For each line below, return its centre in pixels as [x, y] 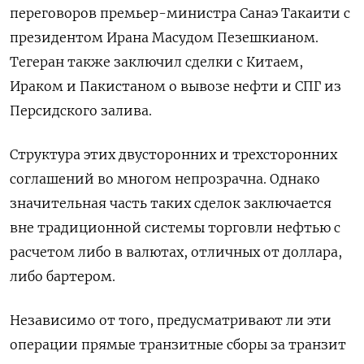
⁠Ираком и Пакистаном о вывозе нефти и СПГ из [175, 87]
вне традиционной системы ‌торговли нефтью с [175, 228]
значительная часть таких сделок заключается [171, 204]
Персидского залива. [81, 111]
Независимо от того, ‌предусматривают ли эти [171, 321]
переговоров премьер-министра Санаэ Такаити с [180, 13]
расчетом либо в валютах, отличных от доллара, [176, 252]
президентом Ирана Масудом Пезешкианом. [164, 38]
